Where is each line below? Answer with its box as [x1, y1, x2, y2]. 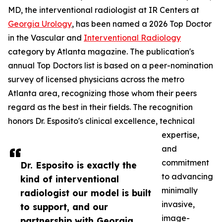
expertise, [162, 130, 199, 140]
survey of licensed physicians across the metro [8, 74, 184, 85]
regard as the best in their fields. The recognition [8, 102, 193, 112]
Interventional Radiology [84, 33, 181, 43]
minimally [162, 185, 198, 196]
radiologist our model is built [20, 187, 151, 199]
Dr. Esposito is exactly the [20, 160, 137, 171]
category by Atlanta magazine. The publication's [8, 47, 194, 57]
